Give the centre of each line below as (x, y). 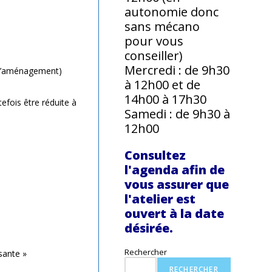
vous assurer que (177, 184)
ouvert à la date (175, 213)
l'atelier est (160, 199)
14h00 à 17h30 (166, 99)
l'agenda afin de (175, 170)
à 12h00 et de (163, 85)
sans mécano (162, 26)
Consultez (155, 155)
